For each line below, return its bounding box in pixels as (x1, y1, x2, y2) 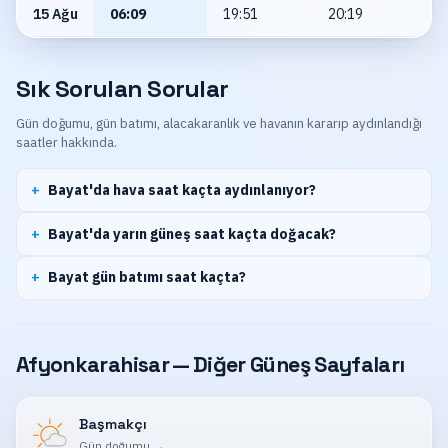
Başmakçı (78, 415, 147, 434)
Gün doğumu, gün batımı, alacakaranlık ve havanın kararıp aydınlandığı (16, 115, 422, 133)
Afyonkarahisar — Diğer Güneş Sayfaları (16, 350, 405, 378)
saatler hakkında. (16, 134, 117, 152)
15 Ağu (33, 5, 78, 24)
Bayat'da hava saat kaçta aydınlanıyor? (48, 180, 317, 199)
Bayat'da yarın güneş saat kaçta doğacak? (48, 224, 337, 243)
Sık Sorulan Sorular (16, 73, 229, 105)
